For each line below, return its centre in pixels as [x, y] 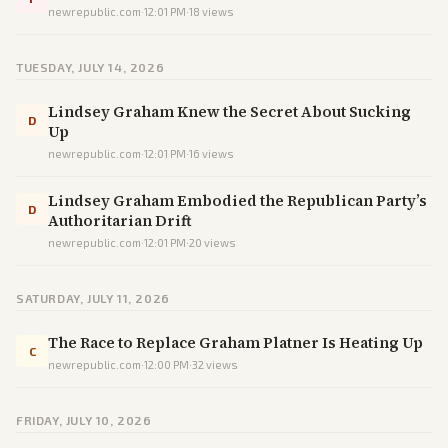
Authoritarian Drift [120, 220]
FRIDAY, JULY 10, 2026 [84, 420]
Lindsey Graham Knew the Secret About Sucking [229, 111]
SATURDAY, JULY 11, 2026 [93, 298]
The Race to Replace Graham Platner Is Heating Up [235, 342]
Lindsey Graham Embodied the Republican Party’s [237, 200]
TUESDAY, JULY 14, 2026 [90, 67]
